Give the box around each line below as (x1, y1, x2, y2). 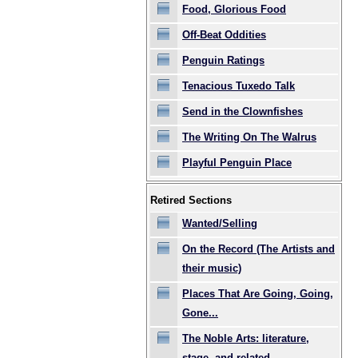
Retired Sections (150, 194, 232, 206)
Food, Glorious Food (182, 3, 286, 15)
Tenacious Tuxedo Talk (182, 80, 295, 92)
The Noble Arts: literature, (182, 332, 309, 344)
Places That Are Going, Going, (182, 288, 333, 300)
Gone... (182, 307, 218, 319)
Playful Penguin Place (182, 157, 292, 169)
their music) (182, 262, 241, 274)
